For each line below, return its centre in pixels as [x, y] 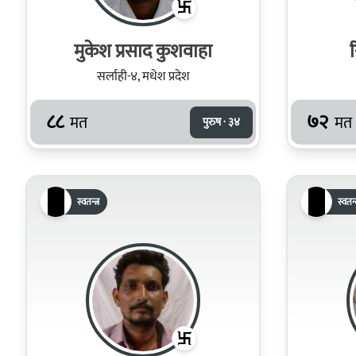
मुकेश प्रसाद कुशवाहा [143, 51]
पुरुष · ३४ [221, 122]
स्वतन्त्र [88, 201]
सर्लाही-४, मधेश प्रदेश [143, 76]
